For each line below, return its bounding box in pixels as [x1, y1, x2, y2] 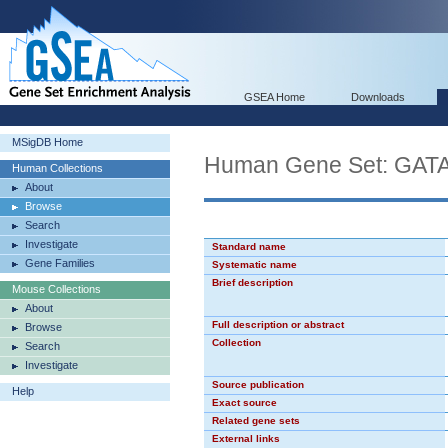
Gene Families [25, 257, 95, 269]
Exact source [212, 397, 277, 408]
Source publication [212, 379, 304, 390]
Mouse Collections [12, 283, 101, 295]
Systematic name [212, 259, 297, 270]
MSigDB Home [12, 136, 83, 148]
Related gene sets [212, 415, 300, 426]
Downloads [351, 91, 405, 103]
